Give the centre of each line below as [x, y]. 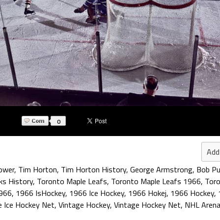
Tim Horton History [94, 169]
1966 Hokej [147, 193]
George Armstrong [161, 169]
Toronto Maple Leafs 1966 [156, 181]
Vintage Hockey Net [147, 205]
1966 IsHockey [41, 193]
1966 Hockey [192, 193]
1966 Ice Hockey [97, 193]
